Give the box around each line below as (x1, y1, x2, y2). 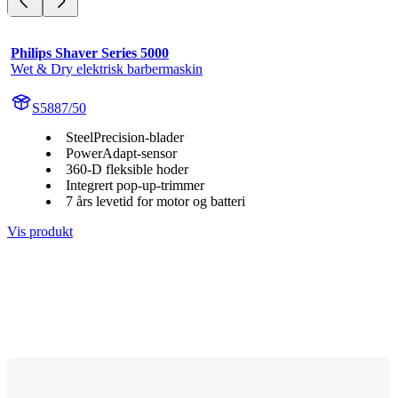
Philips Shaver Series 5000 (11, 44, 169, 60)
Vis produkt (7, 223, 73, 239)
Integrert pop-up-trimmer (66, 177, 204, 193)
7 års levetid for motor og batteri (66, 193, 245, 209)
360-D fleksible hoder (66, 161, 188, 177)
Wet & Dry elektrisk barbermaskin (11, 60, 203, 76)
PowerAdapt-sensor (66, 145, 177, 161)
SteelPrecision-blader (66, 129, 184, 145)
